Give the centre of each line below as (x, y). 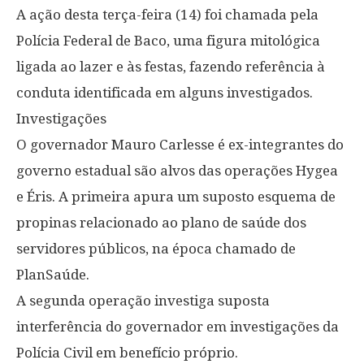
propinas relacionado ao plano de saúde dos (161, 223)
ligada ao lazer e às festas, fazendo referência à (171, 67)
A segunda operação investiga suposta (143, 301)
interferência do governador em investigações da (178, 327)
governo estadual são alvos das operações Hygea (177, 171)
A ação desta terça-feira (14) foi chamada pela (167, 15)
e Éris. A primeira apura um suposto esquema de (176, 197)
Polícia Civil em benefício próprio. (127, 353)
